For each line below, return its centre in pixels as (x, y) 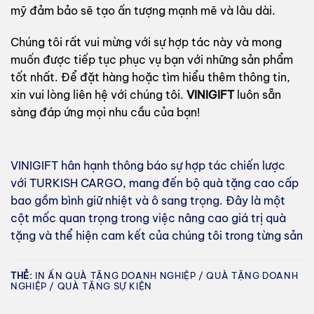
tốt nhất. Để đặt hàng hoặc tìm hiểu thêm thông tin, (150, 77)
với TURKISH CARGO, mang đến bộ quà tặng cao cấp (155, 183)
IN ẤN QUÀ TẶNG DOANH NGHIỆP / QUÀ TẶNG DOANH (165, 275)
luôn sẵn (258, 95)
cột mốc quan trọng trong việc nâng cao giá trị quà (148, 218)
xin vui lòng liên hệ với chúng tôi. (98, 95)
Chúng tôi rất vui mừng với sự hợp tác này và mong (146, 42)
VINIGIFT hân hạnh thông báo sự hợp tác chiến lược (148, 166)
